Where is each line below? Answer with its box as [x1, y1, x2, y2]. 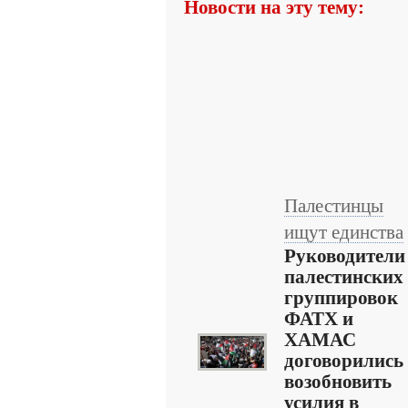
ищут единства [284, 222, 403, 242]
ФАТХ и [284, 309, 353, 329]
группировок [284, 288, 398, 308]
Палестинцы [284, 196, 383, 216]
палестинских [284, 267, 403, 287]
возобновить [284, 372, 392, 392]
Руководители [284, 246, 405, 266]
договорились [284, 351, 403, 371]
